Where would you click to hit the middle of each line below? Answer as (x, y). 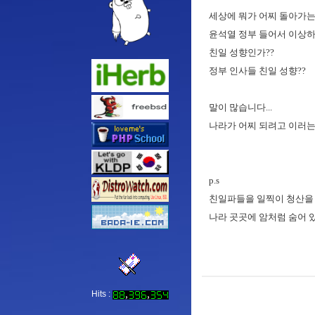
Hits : (102, 294)
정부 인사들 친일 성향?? (257, 71)
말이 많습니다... (240, 107)
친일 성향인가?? (242, 52)
